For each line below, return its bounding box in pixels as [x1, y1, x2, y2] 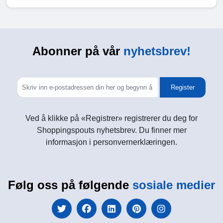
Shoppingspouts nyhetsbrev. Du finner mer [36, 126, 187, 135]
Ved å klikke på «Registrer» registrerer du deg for [25, 114, 198, 123]
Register [171, 84, 195, 92]
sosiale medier [132, 178, 215, 192]
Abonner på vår [32, 44, 123, 58]
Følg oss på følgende [8, 178, 132, 192]
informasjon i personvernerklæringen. [46, 138, 177, 147]
